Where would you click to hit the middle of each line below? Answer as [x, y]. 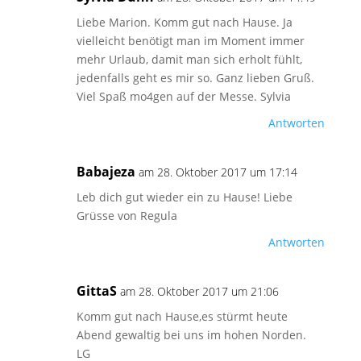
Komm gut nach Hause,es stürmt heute [182, 316]
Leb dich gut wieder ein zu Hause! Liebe [184, 197]
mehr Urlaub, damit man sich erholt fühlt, [189, 59]
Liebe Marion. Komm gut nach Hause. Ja [184, 22]
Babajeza [106, 172]
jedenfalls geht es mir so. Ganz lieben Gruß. [195, 78]
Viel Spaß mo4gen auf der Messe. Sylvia [183, 96]
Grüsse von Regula [127, 216]
